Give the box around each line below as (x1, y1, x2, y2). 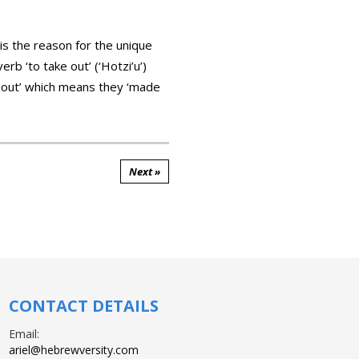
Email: (9, 326, 39, 341)
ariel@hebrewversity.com (9, 342, 139, 357)
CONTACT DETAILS (9, 295, 159, 317)
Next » (129, 164, 160, 179)
